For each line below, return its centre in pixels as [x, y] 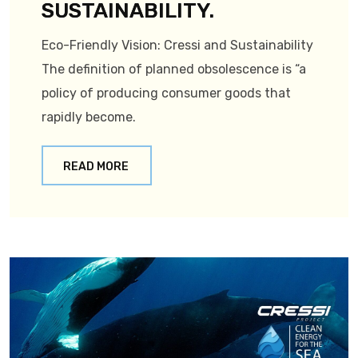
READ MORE [96, 167]
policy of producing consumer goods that [166, 93]
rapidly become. [89, 117]
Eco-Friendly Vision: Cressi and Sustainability [177, 46]
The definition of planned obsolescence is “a [174, 70]
